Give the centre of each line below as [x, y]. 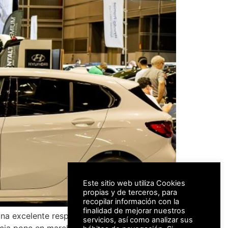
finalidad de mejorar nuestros [134, 211]
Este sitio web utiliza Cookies [134, 183]
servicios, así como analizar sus [138, 220]
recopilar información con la [131, 202]
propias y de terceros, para [130, 192]
